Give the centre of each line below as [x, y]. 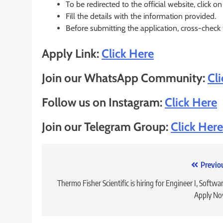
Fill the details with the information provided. [141, 16]
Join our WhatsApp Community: [125, 78]
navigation [78, 185]
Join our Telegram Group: [106, 127]
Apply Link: [72, 54]
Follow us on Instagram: [103, 103]
